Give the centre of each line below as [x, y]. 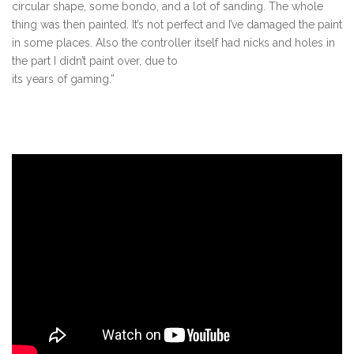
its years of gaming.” [63, 79]
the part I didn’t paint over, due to [95, 61]
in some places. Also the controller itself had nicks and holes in [173, 43]
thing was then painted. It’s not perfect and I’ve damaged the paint [177, 25]
